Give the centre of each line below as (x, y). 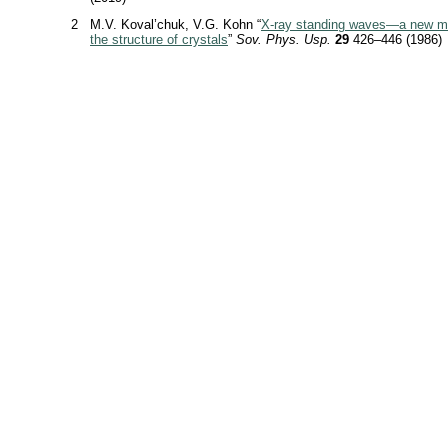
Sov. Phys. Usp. (283, 39)
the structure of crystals (159, 39)
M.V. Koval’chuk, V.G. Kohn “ (175, 24)
